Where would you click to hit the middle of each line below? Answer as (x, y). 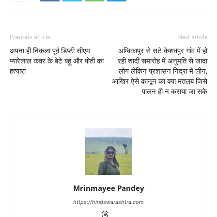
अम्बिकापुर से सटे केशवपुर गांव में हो (163, 51)
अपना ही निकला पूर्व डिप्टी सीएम (50, 51)
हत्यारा (18, 71)
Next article (193, 37)
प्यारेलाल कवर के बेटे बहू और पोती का (57, 61)
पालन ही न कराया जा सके (175, 91)
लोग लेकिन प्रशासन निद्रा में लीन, (163, 71)
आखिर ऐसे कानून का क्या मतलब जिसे (160, 81)
